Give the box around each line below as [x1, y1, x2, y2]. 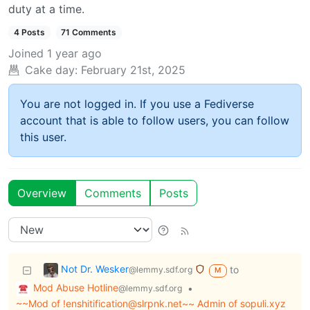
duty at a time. [8, 2, 84, 17]
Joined [8, 46, 44, 61]
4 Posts [13, 27, 45, 38]
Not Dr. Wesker [61, 263, 129, 275]
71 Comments [61, 27, 117, 38]
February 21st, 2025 [81, 63, 185, 77]
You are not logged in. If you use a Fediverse [20, 97, 254, 111]
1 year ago [47, 46, 102, 61]
